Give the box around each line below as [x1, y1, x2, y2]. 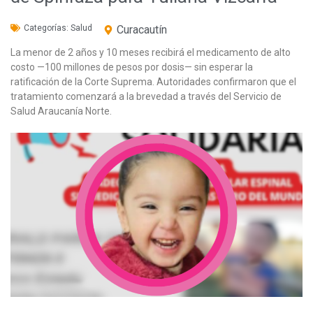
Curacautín [117, 22, 167, 36]
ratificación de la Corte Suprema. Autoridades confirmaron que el [10, 75, 296, 87]
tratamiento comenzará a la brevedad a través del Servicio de [10, 90, 282, 102]
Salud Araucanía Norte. [10, 105, 112, 117]
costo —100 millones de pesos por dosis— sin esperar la [10, 61, 253, 73]
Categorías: [24, 22, 71, 33]
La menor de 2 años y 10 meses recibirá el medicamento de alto [10, 46, 291, 58]
